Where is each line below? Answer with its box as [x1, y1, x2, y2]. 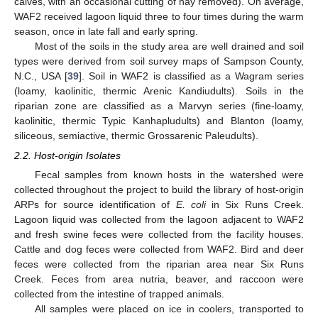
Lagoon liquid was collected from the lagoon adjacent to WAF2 [14, 213, 304, 225]
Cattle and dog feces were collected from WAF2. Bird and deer [14, 243, 304, 255]
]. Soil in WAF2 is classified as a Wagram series [79, 70, 305, 82]
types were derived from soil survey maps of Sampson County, [14, 55, 304, 67]
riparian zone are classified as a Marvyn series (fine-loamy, [14, 99, 304, 111]
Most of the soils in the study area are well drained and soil [34, 40, 304, 52]
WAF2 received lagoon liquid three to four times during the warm [14, 10, 304, 22]
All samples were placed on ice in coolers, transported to [34, 302, 304, 314]
